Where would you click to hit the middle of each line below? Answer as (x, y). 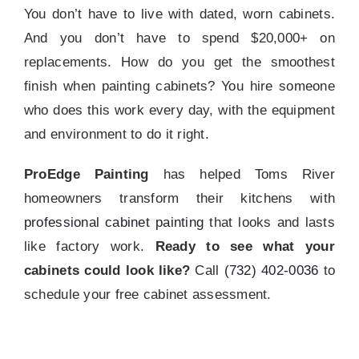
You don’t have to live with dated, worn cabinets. (179, 14)
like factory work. (89, 247)
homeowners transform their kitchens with (179, 199)
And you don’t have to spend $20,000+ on (179, 38)
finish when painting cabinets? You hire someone (179, 87)
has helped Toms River (242, 175)
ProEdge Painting (86, 175)
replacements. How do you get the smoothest (179, 63)
